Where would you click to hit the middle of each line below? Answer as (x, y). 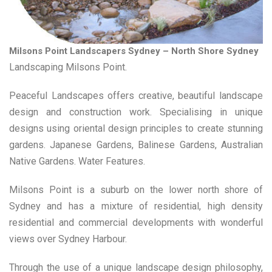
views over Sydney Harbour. (68, 239)
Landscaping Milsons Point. (68, 67)
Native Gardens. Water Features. (77, 161)
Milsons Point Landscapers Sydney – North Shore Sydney (134, 51)
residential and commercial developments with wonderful (136, 222)
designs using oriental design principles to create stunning (136, 128)
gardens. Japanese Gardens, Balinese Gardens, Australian (136, 144)
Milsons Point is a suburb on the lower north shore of (136, 189)
